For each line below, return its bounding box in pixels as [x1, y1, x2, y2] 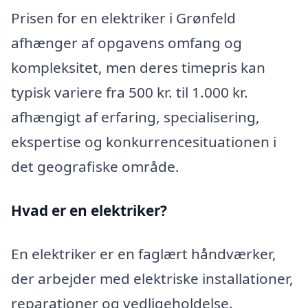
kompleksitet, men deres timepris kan [11, 58, 265, 77]
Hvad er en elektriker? [11, 200, 167, 220]
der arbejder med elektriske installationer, [11, 269, 294, 289]
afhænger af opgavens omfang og [11, 33, 242, 52]
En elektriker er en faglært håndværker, [11, 244, 276, 264]
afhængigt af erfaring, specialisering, [11, 107, 260, 126]
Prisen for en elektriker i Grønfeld [11, 8, 236, 27]
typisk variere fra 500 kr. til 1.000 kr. [11, 82, 248, 102]
